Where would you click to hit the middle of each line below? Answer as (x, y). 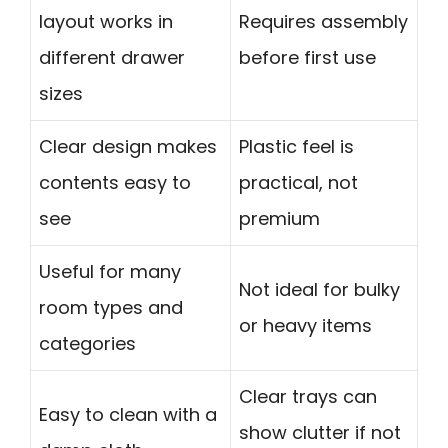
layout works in (106, 22)
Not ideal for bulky (319, 290)
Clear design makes (128, 147)
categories (87, 344)
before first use (307, 58)
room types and (111, 308)
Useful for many (110, 272)
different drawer (112, 58)
